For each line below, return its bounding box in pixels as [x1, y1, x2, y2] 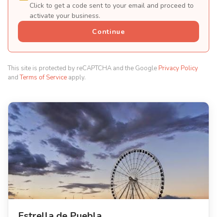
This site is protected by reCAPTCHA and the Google [8, 64, 158, 73]
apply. [67, 73, 86, 82]
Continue [92, 27, 125, 36]
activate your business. [30, 11, 100, 20]
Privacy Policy [158, 64, 198, 73]
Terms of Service [20, 73, 67, 82]
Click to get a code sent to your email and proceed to [30, 1, 194, 10]
